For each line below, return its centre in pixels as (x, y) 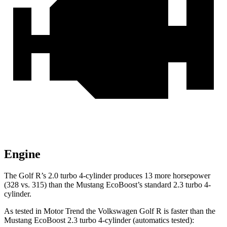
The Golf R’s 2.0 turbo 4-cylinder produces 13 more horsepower (107, 176)
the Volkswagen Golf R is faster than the (150, 211)
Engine (22, 154)
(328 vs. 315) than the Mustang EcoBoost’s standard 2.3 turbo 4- (107, 185)
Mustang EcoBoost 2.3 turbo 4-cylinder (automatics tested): (99, 220)
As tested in (24, 211)
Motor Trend (64, 211)
